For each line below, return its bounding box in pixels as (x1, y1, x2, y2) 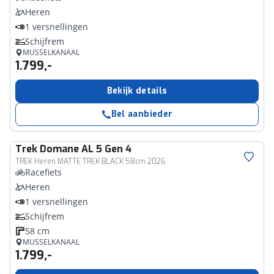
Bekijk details (106, 85, 168, 97)
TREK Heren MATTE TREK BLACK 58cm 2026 (15, 157, 166, 166)
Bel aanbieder (111, 108, 173, 120)
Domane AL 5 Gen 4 (40, 143, 131, 155)
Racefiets (25, 166, 62, 178)
